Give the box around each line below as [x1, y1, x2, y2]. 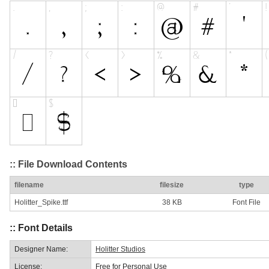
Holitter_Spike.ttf [14, 198, 68, 207]
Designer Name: [14, 244, 68, 253]
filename [14, 181, 44, 190]
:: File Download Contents [10, 159, 127, 169]
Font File [232, 198, 261, 207]
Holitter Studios [95, 244, 145, 253]
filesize [160, 181, 184, 190]
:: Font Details [10, 223, 73, 234]
